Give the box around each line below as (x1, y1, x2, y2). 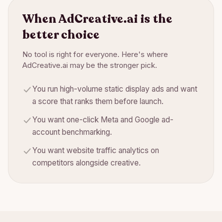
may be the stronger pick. (68, 60, 157, 70)
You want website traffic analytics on (32, 146, 159, 155)
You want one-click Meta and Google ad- (32, 115, 173, 124)
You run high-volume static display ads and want (32, 84, 197, 94)
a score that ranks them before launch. (32, 97, 164, 106)
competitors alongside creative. (32, 158, 141, 167)
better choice (22, 27, 100, 43)
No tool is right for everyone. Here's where (22, 50, 168, 59)
